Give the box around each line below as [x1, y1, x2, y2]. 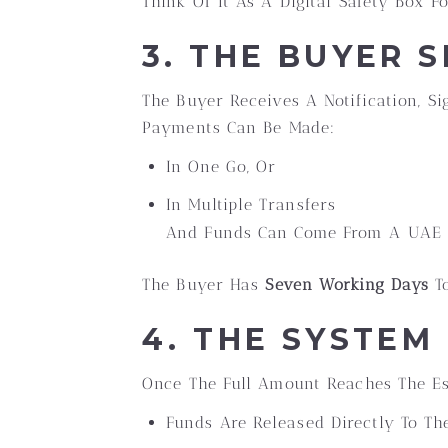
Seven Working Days [265, 275, 430, 294]
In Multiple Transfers [166, 195, 337, 214]
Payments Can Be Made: [142, 118, 336, 137]
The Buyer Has [142, 275, 266, 294]
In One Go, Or [166, 157, 277, 176]
